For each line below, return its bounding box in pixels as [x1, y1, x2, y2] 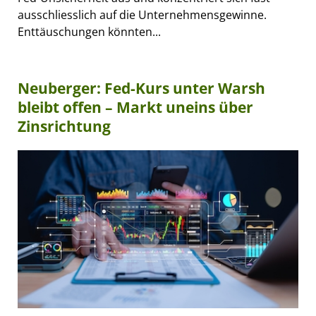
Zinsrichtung [18, 116, 111, 137]
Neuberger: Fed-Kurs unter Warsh [18, 78, 265, 99]
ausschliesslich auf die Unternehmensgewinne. [18, 7, 267, 23]
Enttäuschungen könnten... [18, 24, 161, 40]
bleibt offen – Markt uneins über [18, 97, 253, 118]
